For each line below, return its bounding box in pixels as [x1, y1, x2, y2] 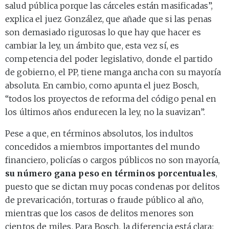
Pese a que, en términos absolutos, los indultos [5, 128, 194, 139]
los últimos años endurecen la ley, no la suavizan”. [5, 107, 205, 118]
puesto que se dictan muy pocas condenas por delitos [5, 181, 220, 192]
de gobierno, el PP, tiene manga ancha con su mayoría [5, 67, 221, 78]
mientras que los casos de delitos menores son [5, 208, 194, 219]
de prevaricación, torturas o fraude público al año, [5, 195, 204, 205]
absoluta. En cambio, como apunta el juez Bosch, [5, 80, 199, 91]
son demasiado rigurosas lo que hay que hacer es [5, 27, 201, 38]
